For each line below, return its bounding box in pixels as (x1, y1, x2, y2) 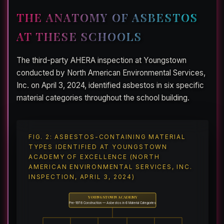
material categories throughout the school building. (16, 93, 189, 103)
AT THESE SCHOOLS (16, 29, 142, 44)
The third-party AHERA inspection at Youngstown (16, 55, 186, 65)
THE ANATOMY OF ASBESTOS (16, 10, 198, 25)
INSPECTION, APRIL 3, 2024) (28, 173, 135, 181)
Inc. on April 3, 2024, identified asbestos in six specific (16, 80, 204, 90)
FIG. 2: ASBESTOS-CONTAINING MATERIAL (28, 133, 186, 141)
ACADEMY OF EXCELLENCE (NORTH (28, 153, 160, 161)
